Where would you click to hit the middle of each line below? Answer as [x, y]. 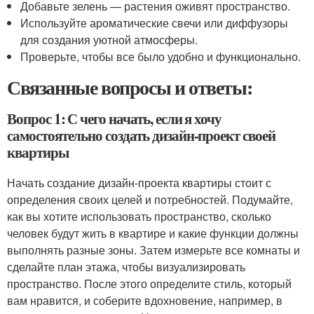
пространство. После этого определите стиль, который [149, 284]
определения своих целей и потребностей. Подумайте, [150, 199]
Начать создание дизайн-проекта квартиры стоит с [139, 183]
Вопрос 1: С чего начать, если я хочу [115, 118]
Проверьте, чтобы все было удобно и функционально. [161, 56]
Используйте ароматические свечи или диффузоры [155, 23]
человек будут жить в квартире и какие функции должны [153, 233]
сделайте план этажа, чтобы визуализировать [126, 267]
